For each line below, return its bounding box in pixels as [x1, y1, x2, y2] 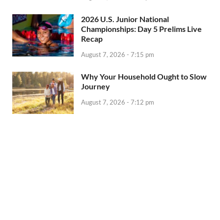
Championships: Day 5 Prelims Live [81, 24, 202, 34]
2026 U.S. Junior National [81, 14, 169, 24]
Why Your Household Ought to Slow [81, 72, 207, 82]
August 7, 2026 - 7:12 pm [81, 98, 154, 106]
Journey [81, 82, 110, 91]
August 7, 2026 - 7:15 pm [81, 51, 154, 59]
